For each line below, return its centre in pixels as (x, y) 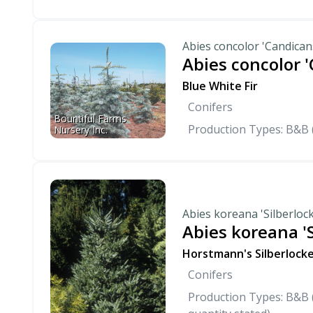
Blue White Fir (220, 86)
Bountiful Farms (92, 119)
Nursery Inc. (81, 130)
